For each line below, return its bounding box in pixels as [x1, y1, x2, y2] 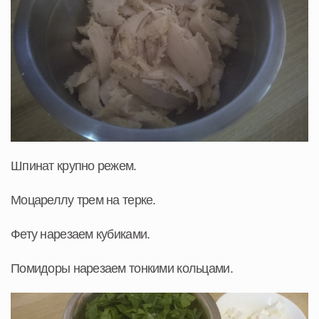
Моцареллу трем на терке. [11, 193, 156, 208]
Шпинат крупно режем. [11, 159, 137, 174]
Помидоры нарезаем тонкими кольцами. [11, 261, 233, 276]
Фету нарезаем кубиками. [11, 227, 150, 242]
